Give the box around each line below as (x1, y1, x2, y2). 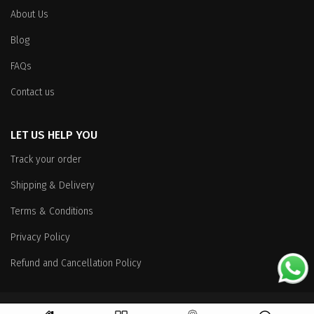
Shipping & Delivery (11, 179, 95, 192)
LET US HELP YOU (11, 128, 97, 142)
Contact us (11, 86, 55, 99)
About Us (11, 8, 48, 21)
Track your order (11, 153, 81, 166)
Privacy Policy (11, 231, 70, 244)
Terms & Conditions (11, 205, 93, 218)
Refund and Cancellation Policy (11, 257, 142, 270)
